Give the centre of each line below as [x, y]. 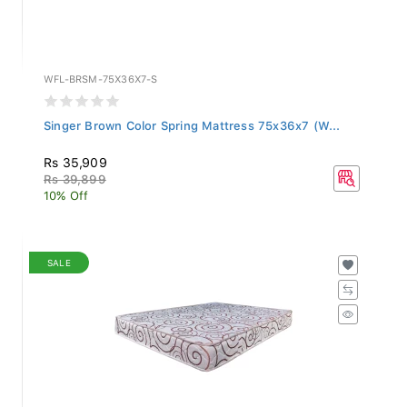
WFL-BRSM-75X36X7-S [101, 74]
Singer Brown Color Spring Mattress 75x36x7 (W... [192, 121]
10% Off [66, 191]
